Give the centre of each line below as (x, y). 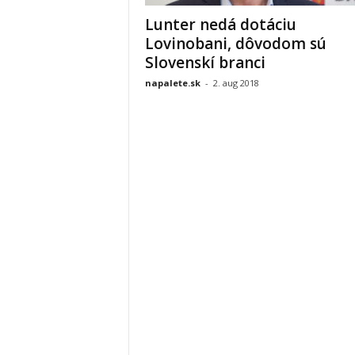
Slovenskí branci (205, 63)
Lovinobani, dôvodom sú (235, 44)
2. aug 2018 (236, 83)
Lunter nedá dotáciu (220, 25)
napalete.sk (172, 83)
